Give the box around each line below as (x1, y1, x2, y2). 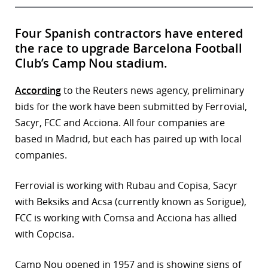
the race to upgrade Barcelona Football (15, 40, 242, 57)
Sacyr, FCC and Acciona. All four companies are (15, 116, 225, 130)
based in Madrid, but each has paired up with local (15, 132, 242, 146)
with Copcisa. (15, 227, 74, 241)
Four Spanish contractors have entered (15, 25, 243, 42)
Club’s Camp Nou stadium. (15, 55, 167, 72)
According (15, 84, 61, 98)
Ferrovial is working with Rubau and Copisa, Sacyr (15, 179, 237, 193)
